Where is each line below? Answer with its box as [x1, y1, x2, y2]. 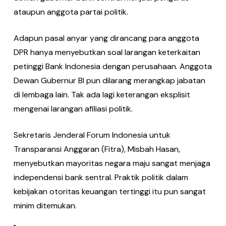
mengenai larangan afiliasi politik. [13, 103, 133, 114]
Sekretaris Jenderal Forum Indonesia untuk [13, 130, 171, 140]
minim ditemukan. [13, 200, 77, 211]
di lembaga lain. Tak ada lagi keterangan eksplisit [13, 89, 190, 100]
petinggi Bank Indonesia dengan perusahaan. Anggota [13, 61, 212, 72]
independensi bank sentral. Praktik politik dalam [13, 172, 188, 183]
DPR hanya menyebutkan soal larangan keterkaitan [13, 47, 200, 58]
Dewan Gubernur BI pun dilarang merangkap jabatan [13, 75, 205, 86]
